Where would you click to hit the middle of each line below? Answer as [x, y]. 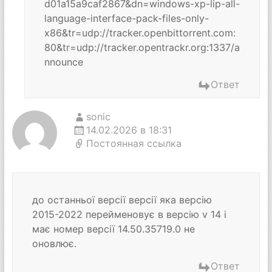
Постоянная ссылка [134, 143]
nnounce [63, 62]
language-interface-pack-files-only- [126, 18]
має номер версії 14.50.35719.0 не [113, 229]
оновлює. [54, 243]
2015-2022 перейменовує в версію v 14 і [129, 214]
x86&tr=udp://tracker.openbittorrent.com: [140, 33]
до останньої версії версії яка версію [122, 200]
